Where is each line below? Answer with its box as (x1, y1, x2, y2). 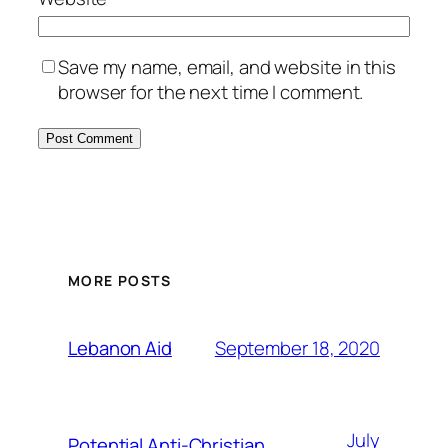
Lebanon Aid (68, 335, 172, 362)
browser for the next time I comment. (58, 79, 364, 106)
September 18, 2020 (214, 334, 380, 361)
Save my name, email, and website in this (58, 54, 396, 81)
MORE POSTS (68, 271, 171, 291)
